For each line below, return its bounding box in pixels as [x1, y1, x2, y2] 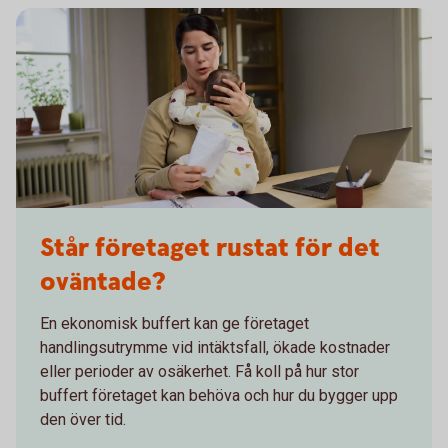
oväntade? [40, 265, 165, 300]
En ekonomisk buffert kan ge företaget [40, 314, 309, 333]
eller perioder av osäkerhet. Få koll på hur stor [40, 362, 359, 381]
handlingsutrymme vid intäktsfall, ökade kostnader [40, 338, 390, 357]
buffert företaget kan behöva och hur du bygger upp [40, 386, 398, 405]
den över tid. [40, 410, 126, 429]
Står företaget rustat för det [40, 231, 380, 266]
